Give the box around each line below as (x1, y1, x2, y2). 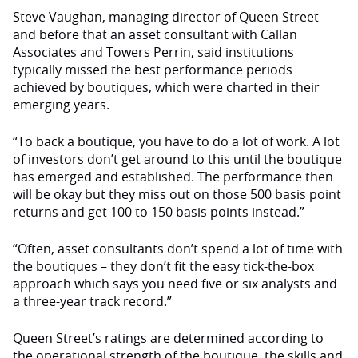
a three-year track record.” (13, 292, 172, 310)
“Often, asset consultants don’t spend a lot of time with (13, 240, 343, 257)
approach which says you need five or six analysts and (13, 275, 337, 292)
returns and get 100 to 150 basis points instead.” (13, 203, 311, 221)
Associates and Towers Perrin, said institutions (13, 43, 294, 61)
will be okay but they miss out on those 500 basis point (13, 185, 341, 203)
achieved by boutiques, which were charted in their (13, 78, 320, 96)
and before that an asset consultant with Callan (13, 26, 297, 43)
